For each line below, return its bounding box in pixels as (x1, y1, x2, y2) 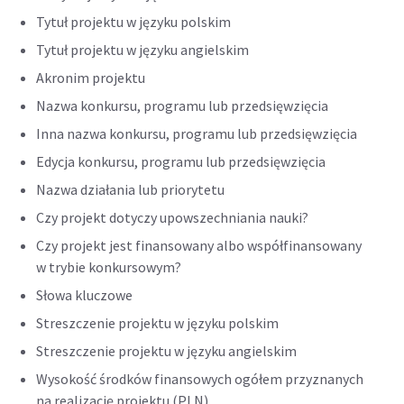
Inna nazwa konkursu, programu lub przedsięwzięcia (36, 124, 357, 142)
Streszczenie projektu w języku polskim (36, 314, 279, 332)
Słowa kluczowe (36, 286, 133, 304)
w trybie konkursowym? (36, 258, 181, 276)
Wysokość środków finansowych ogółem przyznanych (36, 370, 363, 388)
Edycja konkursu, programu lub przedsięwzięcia (36, 152, 326, 170)
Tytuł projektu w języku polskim (36, 13, 231, 31)
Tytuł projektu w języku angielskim (36, 41, 249, 59)
